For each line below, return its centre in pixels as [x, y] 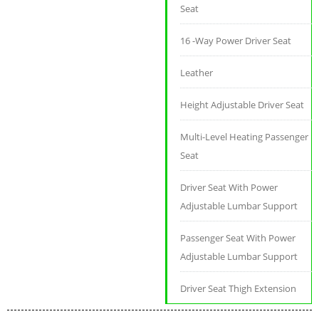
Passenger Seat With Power [238, 238]
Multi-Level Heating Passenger [245, 137]
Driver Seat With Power [229, 188]
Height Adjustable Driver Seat [242, 105]
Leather [197, 73]
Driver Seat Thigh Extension [239, 289]
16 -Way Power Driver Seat [236, 41]
